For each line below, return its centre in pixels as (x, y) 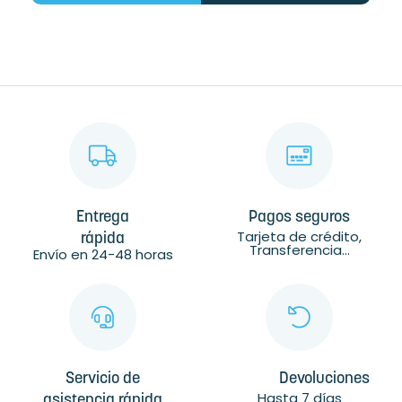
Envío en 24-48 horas (103, 255)
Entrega (103, 218)
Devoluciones (324, 380)
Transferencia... (299, 250)
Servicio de (103, 380)
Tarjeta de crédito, (299, 237)
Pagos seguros (299, 218)
